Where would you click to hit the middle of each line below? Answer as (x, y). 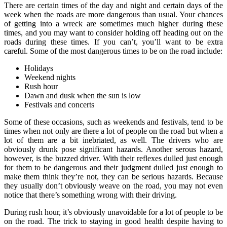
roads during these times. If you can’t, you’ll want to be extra (113, 42)
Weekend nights (50, 78)
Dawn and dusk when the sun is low (83, 96)
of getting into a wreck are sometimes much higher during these (113, 24)
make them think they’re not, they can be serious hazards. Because (113, 177)
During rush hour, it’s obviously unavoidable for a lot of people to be (113, 212)
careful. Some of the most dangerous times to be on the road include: (113, 51)
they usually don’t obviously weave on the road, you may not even (113, 186)
